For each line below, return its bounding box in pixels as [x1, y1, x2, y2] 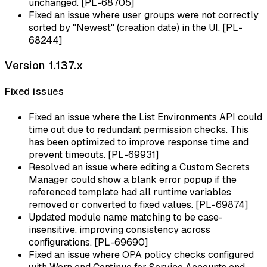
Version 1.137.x [5, 58, 83, 73]
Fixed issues [5, 85, 64, 98]
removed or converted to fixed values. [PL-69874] [29, 198, 249, 211]
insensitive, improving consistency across [29, 223, 210, 236]
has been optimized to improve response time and [29, 135, 249, 148]
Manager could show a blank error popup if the [29, 173, 237, 186]
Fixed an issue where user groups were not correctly [29, 9, 259, 22]
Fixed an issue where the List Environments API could [29, 110, 262, 123]
